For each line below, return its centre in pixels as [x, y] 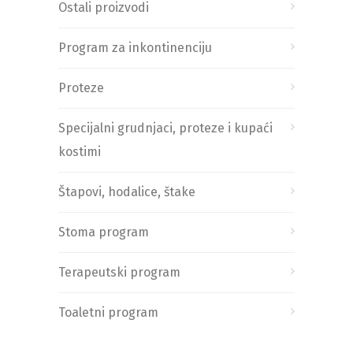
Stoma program [104, 232]
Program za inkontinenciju [135, 47]
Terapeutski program [119, 272]
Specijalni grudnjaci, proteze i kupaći [165, 128]
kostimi [80, 151]
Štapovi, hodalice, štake [127, 191]
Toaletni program [108, 312]
